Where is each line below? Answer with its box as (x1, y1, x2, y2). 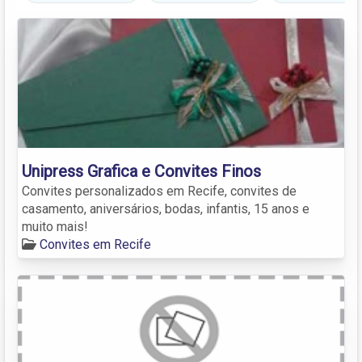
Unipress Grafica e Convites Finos (22, 161, 261, 181)
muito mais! (22, 218, 88, 234)
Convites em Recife (40, 236, 151, 252)
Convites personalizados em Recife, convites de (22, 183, 297, 199)
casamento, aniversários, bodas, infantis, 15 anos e (22, 200, 309, 217)
